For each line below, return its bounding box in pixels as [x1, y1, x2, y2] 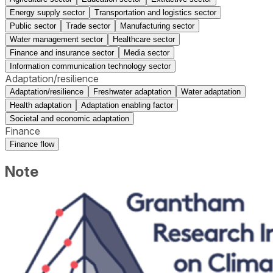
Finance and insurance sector [10, 48, 114, 57]
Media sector [124, 48, 169, 57]
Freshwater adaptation [93, 87, 171, 96]
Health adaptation [10, 100, 71, 110]
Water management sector [10, 34, 103, 44]
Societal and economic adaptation [10, 113, 129, 123]
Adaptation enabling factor [81, 100, 173, 110]
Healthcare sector [113, 34, 175, 44]
